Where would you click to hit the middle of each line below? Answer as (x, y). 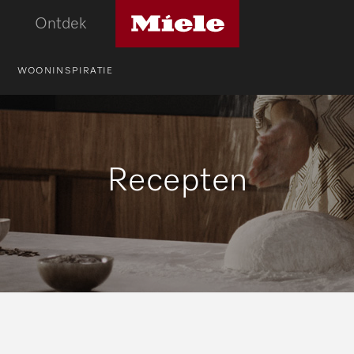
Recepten (177, 181)
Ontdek (61, 24)
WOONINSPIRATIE (65, 71)
